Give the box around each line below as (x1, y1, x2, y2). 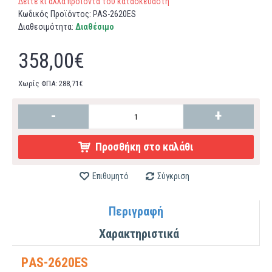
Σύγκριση (157, 171, 189, 181)
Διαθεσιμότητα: (18, 22, 75, 32)
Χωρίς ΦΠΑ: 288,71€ (18, 79, 83, 88)
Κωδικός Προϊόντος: (18, 9, 93, 19)
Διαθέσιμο (75, 22, 114, 32)
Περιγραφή (108, 204, 163, 219)
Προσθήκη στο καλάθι (95, 140, 194, 153)
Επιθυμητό (92, 171, 129, 181)
